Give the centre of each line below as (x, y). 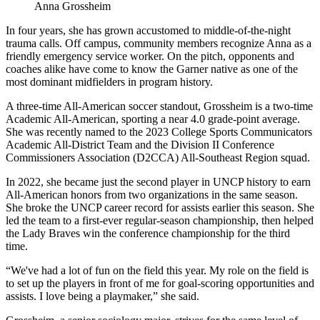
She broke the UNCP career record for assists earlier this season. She (160, 207)
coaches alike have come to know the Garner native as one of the (152, 69)
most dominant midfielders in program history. (109, 81)
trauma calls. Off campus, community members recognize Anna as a (159, 43)
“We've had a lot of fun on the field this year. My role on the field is (157, 270)
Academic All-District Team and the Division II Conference (140, 144)
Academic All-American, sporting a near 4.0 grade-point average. (153, 119)
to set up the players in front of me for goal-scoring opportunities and (160, 283)
